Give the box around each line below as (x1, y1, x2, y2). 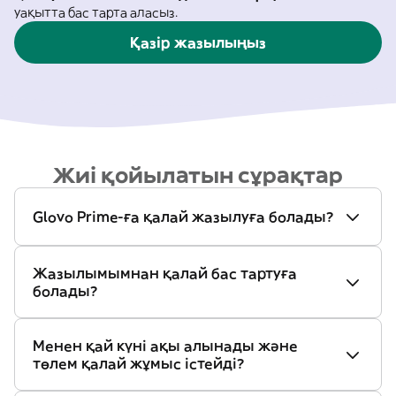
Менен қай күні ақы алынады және (33, 337, 298, 354)
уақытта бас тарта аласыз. (14, 4, 178, 20)
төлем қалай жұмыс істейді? (33, 354, 244, 372)
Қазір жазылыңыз (130, 34, 266, 51)
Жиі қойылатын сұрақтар (53, 162, 343, 188)
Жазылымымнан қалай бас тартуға (33, 264, 297, 282)
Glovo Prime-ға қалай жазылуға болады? (33, 208, 333, 225)
